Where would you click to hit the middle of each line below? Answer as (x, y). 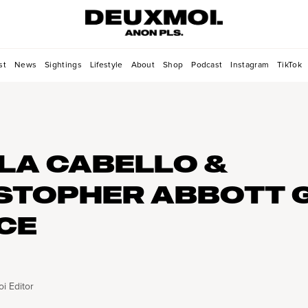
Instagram (250, 65)
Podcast (207, 65)
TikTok (289, 65)
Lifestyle (106, 65)
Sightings (63, 65)
